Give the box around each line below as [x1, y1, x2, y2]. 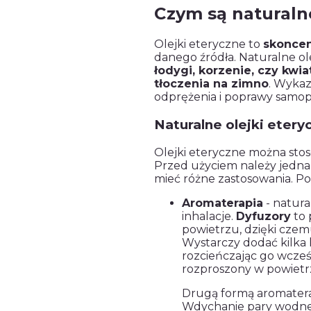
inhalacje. [182, 209, 236, 223]
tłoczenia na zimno [154, 77, 269, 91]
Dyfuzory [236, 209, 291, 223]
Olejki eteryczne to [154, 37, 263, 51]
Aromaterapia [182, 196, 263, 210]
